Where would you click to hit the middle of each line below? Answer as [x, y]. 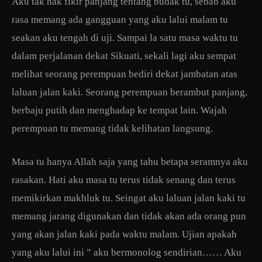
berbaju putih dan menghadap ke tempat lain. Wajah [119, 110]
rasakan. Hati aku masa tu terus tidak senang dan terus [124, 180]
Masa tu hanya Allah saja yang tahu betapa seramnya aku [130, 161]
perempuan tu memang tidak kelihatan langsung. [112, 128]
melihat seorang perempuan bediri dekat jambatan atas [125, 74]
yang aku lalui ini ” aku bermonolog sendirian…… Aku [127, 252]
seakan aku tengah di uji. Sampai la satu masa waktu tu [125, 37]
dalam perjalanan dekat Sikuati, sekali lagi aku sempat [124, 56]
